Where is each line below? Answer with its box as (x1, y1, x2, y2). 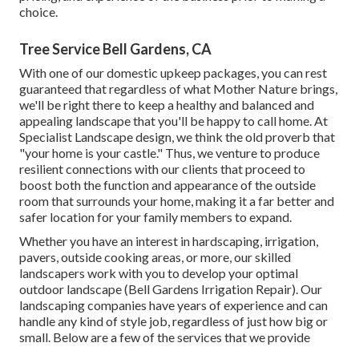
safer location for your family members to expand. (19, 208, 292, 224)
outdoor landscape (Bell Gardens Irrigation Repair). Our (19, 280, 322, 296)
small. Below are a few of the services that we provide (19, 329, 310, 345)
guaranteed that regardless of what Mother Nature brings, (19, 80, 337, 96)
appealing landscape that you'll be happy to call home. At (19, 112, 328, 128)
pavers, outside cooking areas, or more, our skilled (19, 248, 291, 264)
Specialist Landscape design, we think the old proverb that (19, 128, 335, 144)
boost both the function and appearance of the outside (19, 176, 316, 192)
